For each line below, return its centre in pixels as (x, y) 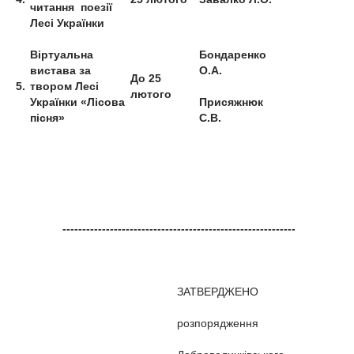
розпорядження (218, 323)
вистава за (60, 70)
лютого (151, 94)
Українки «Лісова (77, 102)
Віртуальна (62, 55)
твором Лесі (64, 86)
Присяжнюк (231, 102)
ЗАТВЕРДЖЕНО (218, 292)
